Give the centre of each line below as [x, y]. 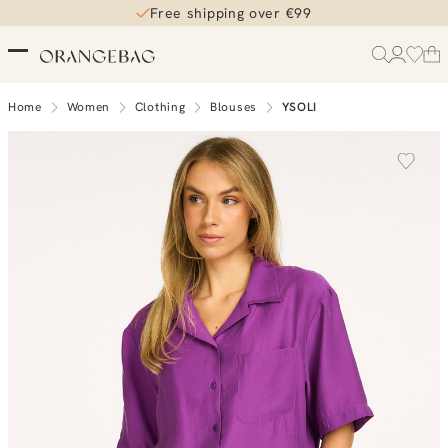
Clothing [160, 107]
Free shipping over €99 [231, 13]
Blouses [233, 107]
